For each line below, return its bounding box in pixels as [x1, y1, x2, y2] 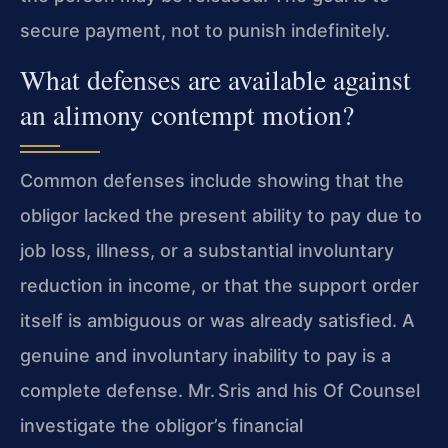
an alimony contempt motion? [20, 96, 354, 133]
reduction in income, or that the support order [20, 275, 419, 296]
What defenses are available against [20, 61, 411, 98]
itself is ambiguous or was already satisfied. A [20, 310, 415, 331]
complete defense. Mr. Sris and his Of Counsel [20, 380, 420, 401]
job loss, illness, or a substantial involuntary [20, 240, 394, 261]
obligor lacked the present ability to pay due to [20, 205, 422, 226]
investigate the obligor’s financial [20, 415, 303, 436]
